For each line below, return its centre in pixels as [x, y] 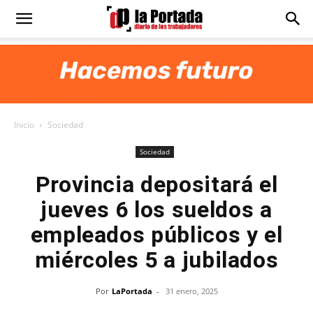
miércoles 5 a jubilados [156, 260]
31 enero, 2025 [191, 291]
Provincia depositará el [156, 184]
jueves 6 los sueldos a [156, 210]
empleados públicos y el [156, 235]
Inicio [24, 125]
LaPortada [132, 291]
